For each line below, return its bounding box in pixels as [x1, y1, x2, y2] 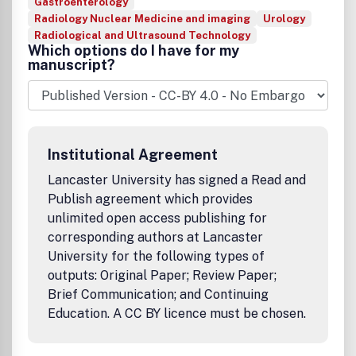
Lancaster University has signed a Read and [48, 172, 306, 188]
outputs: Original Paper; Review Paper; [48, 268, 277, 283]
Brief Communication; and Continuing [48, 287, 269, 302]
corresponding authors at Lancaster [48, 230, 263, 245]
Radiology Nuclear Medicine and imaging [34, 13, 250, 25]
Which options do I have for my [28, 42, 239, 59]
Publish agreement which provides [48, 192, 253, 207]
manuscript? [28, 56, 115, 73]
